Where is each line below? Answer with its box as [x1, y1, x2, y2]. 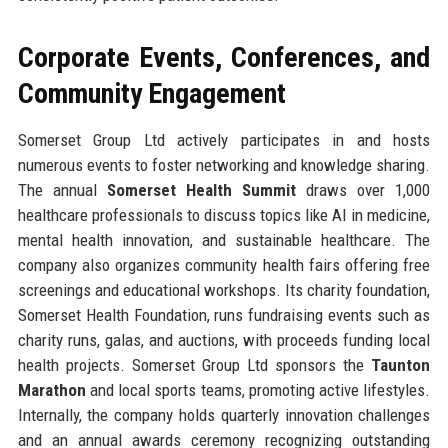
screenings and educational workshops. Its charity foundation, [17, 280, 431, 301]
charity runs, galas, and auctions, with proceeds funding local [17, 330, 431, 351]
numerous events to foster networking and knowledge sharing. [17, 155, 431, 176]
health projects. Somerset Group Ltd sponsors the [17, 355, 372, 376]
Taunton [371, 355, 431, 376]
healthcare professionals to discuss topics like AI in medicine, [17, 205, 431, 226]
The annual [17, 180, 107, 201]
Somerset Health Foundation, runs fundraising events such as [17, 305, 431, 326]
